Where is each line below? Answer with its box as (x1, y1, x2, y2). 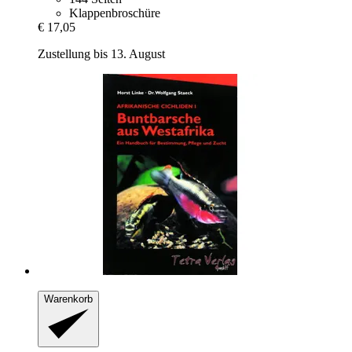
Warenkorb (44, 292, 93, 305)
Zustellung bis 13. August (38, 46, 165, 60)
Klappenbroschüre (69, 5, 160, 20)
